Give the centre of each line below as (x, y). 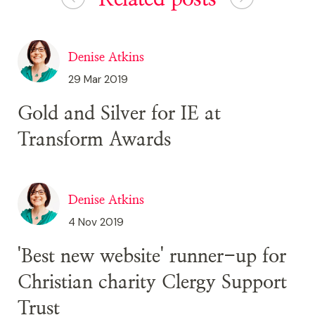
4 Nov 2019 (96, 222)
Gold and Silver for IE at (119, 113)
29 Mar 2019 (98, 79)
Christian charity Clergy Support (152, 282)
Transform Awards (94, 139)
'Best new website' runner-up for (152, 256)
